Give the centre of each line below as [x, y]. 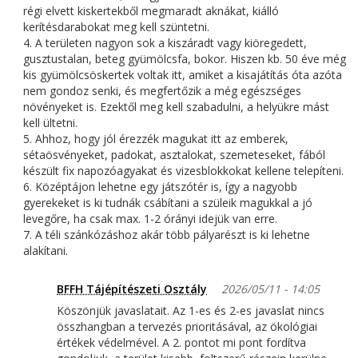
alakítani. [46, 251]
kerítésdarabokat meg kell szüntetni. [116, 27]
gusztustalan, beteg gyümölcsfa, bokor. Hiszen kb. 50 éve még [185, 59]
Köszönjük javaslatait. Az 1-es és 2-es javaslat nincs [191, 311]
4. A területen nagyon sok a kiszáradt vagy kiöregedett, [165, 43]
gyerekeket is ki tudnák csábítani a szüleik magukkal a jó [168, 203]
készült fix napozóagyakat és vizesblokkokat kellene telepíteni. [183, 171]
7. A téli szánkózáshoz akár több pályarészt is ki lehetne [167, 235]
